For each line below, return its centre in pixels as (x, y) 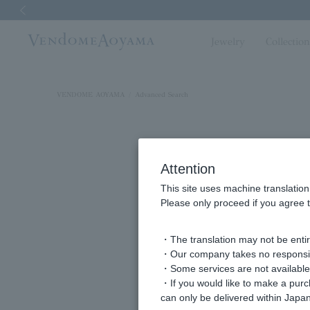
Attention (188, 169)
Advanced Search (162, 95)
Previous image (37, 30)
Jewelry (228, 42)
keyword (239, 261)
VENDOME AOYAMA (91, 95)
